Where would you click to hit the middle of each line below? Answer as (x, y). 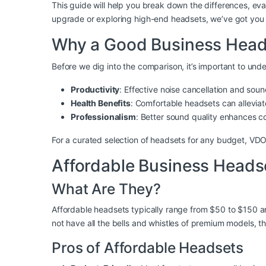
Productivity (95, 90)
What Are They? (107, 189)
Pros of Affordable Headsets (148, 248)
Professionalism (103, 117)
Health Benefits (101, 103)
